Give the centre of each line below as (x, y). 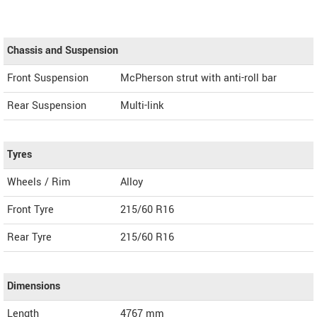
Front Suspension (48, 78)
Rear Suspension (47, 105)
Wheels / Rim (39, 182)
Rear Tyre (29, 237)
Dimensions (34, 286)
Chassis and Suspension (63, 50)
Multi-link (142, 105)
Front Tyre (30, 209)
